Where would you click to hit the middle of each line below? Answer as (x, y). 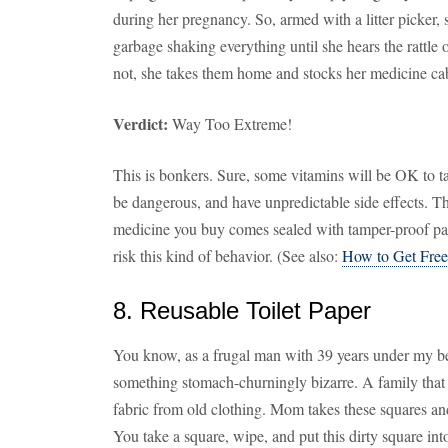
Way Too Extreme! (230, 123)
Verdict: (140, 123)
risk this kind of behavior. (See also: (227, 255)
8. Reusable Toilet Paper (242, 310)
